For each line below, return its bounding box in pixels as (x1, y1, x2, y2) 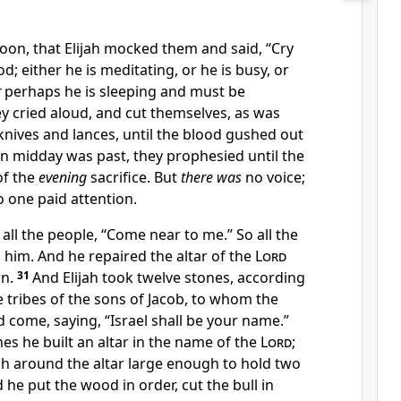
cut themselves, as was (125, 103, 280, 123)
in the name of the (132, 332, 260, 352)
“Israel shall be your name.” (105, 311, 289, 330)
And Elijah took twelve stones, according (32, 268, 305, 287)
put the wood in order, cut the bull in (28, 375, 274, 395)
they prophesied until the (133, 146, 304, 166)
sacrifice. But (87, 167, 181, 187)
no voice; (245, 167, 305, 187)
